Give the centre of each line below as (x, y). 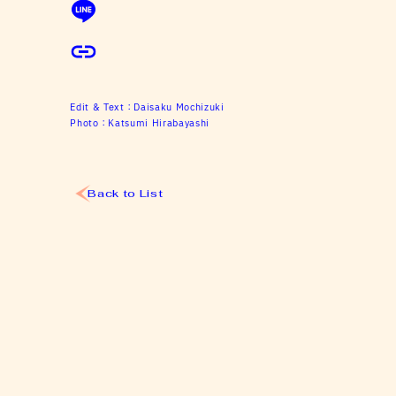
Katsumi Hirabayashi (159, 124)
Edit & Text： (102, 108)
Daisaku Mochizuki (179, 108)
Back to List (126, 194)
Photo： (89, 124)
